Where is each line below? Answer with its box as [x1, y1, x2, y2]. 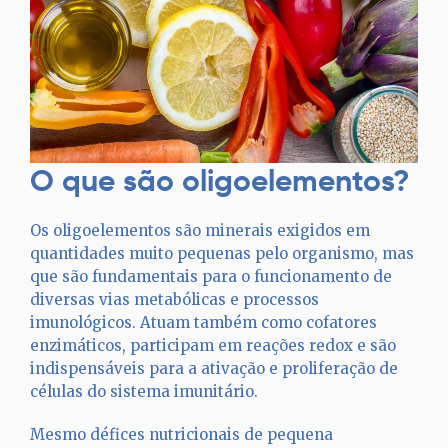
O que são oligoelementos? [30, 162, 410, 199]
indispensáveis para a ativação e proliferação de [30, 359, 398, 378]
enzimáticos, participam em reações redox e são [30, 336, 396, 355]
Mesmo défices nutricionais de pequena [30, 425, 333, 444]
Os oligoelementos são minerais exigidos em [30, 221, 370, 240]
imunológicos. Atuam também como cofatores [30, 313, 377, 332]
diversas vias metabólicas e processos [30, 290, 319, 309]
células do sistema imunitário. [30, 382, 266, 401]
